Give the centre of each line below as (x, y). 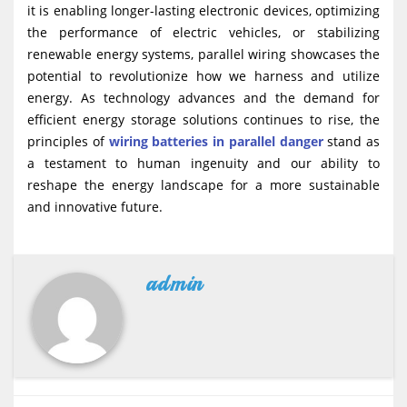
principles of (68, 141)
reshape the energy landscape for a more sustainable (203, 184)
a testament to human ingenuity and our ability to (203, 163)
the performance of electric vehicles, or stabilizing (203, 32)
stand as (351, 141)
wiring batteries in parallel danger (216, 141)
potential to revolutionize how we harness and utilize (203, 75)
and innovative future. (95, 206)
